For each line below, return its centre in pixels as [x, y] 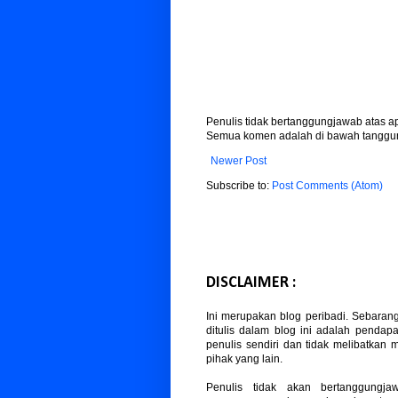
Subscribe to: [239, 185]
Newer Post [239, 160]
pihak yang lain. [244, 358]
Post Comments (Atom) [327, 185]
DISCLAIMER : [251, 283]
